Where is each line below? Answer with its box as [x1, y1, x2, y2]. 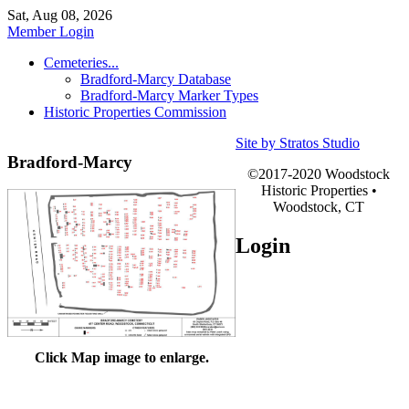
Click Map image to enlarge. [34, 350, 209, 366]
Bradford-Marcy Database [80, 71, 231, 87]
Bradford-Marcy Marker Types [80, 88, 258, 103]
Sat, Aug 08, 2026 [7, 7, 112, 23]
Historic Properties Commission [44, 104, 226, 120]
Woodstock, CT [273, 199, 364, 215]
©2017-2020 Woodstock [247, 166, 390, 182]
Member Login [7, 24, 94, 39]
